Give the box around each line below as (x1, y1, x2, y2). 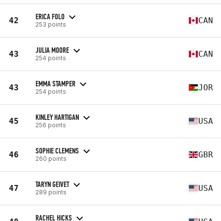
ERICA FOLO (36, 11, 65, 21)
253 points (36, 20, 66, 28)
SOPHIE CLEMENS (36, 146, 79, 155)
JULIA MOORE (36, 45, 69, 55)
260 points (36, 154, 67, 162)
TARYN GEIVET (36, 179, 69, 189)
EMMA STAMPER (36, 78, 75, 88)
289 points (36, 188, 67, 196)
